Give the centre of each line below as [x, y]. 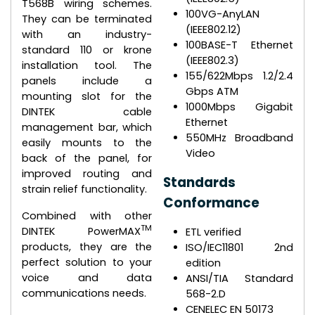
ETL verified [213, 232]
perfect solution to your [87, 262]
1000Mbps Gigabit [239, 107]
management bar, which [87, 127]
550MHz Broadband [239, 138]
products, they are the [87, 246]
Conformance [211, 203]
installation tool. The [87, 65]
